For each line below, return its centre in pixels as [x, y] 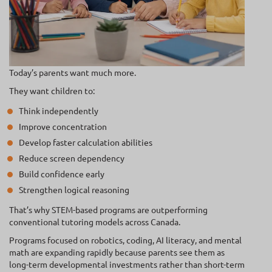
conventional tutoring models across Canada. [95, 222]
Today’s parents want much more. [73, 73]
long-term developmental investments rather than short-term [127, 264]
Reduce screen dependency [72, 158]
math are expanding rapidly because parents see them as [117, 252]
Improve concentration [63, 127]
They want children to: [52, 91]
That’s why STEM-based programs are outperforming [108, 210]
